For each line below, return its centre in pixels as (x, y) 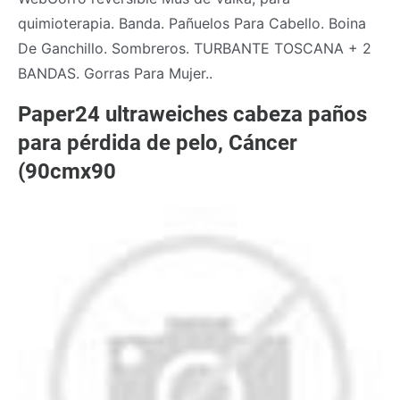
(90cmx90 (67, 171)
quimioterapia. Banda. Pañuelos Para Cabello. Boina (192, 23)
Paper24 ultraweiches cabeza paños (192, 114)
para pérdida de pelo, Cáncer (158, 142)
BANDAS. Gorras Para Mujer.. (115, 73)
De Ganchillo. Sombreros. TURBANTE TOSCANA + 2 (195, 48)
